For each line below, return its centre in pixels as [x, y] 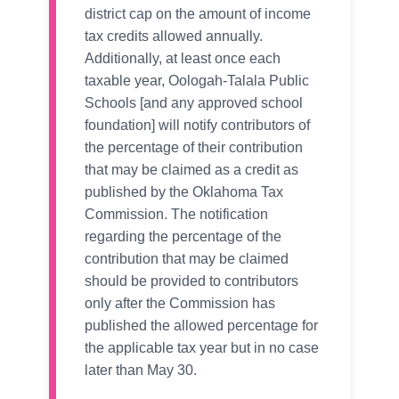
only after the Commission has [180, 304]
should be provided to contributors [191, 281]
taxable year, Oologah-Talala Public [197, 81]
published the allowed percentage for [201, 326]
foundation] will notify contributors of [197, 126]
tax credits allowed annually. [174, 37]
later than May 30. [141, 370]
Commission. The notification [176, 215]
